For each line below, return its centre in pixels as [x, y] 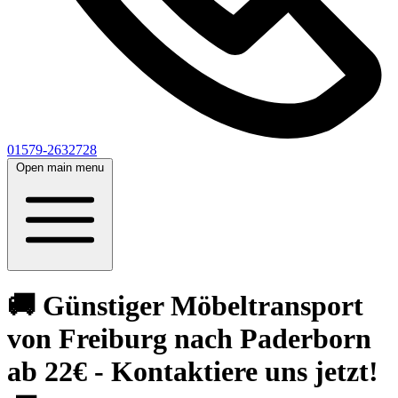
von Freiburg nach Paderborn [189, 339]
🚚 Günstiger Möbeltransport [185, 306]
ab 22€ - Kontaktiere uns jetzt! [193, 372]
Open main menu [60, 167]
